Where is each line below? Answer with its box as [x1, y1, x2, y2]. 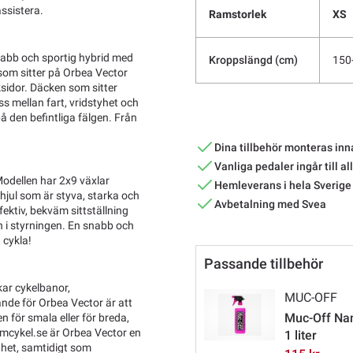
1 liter [284, 328, 317, 344]
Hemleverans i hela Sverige [214, 178, 351, 191]
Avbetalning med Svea [214, 197, 326, 210]
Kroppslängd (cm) [209, 54, 298, 67]
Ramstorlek [209, 8, 266, 21]
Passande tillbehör [204, 255, 323, 273]
